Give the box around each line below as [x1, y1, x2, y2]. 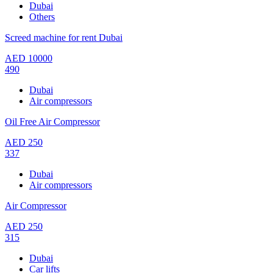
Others [29, 11, 55, 22]
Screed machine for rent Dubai [5, 32, 122, 43]
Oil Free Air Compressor [5, 116, 100, 127]
